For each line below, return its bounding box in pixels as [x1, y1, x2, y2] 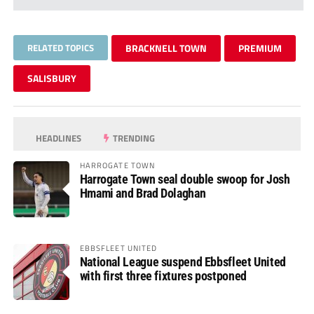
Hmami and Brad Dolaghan [79, 185, 206, 200]
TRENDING [111, 130, 156, 145]
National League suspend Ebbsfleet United [79, 254, 286, 269]
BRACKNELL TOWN [125, 40, 207, 55]
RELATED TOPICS [27, 40, 94, 55]
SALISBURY [27, 70, 76, 86]
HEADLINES [34, 130, 82, 145]
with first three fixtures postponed [79, 268, 247, 283]
